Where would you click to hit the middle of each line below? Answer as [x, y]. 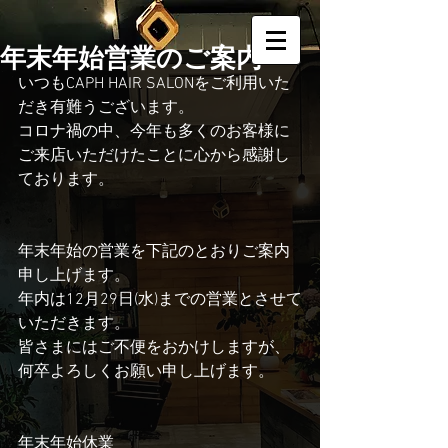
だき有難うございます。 [106, 108]
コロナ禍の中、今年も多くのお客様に [154, 132]
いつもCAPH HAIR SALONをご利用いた [154, 84]
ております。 [66, 180]
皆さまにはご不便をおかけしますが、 [154, 348]
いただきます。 [74, 324]
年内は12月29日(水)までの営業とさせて [160, 300]
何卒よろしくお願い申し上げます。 [146, 372]
